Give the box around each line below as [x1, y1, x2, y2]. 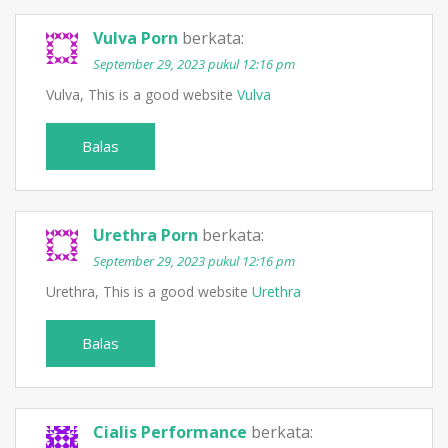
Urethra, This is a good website [46, 282, 252, 302]
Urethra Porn [93, 224, 198, 247]
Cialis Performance [93, 421, 247, 444]
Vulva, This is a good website [46, 85, 237, 105]
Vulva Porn [93, 27, 178, 50]
